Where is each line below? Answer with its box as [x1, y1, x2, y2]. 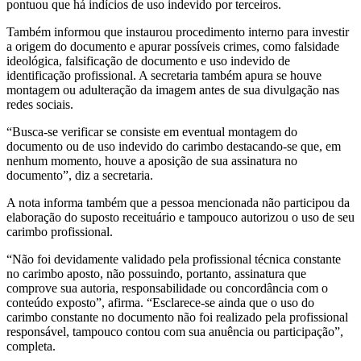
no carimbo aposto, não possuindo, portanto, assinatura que [6, 266, 306, 280]
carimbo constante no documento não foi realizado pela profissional [6, 309, 348, 324]
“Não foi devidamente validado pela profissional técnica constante [6, 251, 341, 266]
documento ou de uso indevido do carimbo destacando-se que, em [6, 139, 341, 153]
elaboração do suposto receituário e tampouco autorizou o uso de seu [6, 210, 355, 224]
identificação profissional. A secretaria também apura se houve [6, 68, 322, 82]
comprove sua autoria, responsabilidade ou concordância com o [6, 280, 328, 295]
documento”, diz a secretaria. [6, 168, 153, 182]
